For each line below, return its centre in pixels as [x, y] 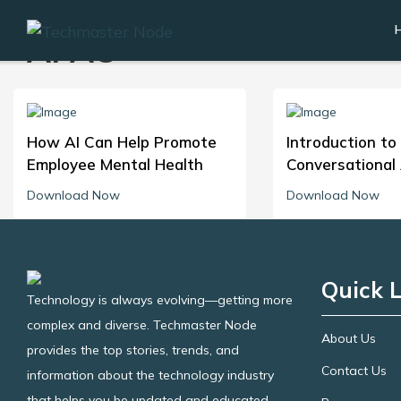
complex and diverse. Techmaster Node [142, 325]
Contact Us [354, 371]
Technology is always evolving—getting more [160, 300]
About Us [348, 338]
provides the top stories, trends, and [133, 350]
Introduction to [341, 142]
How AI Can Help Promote [122, 142]
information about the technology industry [150, 375]
